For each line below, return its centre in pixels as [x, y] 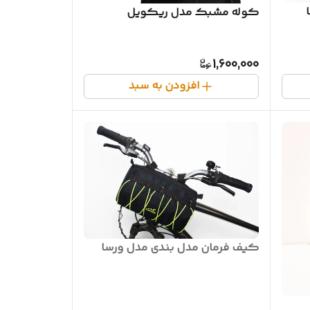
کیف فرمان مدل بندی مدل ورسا [180, 248]
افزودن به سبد [164, 86]
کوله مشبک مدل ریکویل [192, 13]
